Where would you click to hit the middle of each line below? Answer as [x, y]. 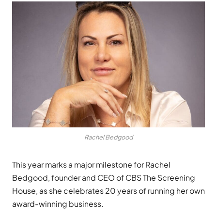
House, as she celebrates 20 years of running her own [108, 191]
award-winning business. [58, 204]
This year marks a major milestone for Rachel [91, 165]
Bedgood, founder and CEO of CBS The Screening [104, 178]
